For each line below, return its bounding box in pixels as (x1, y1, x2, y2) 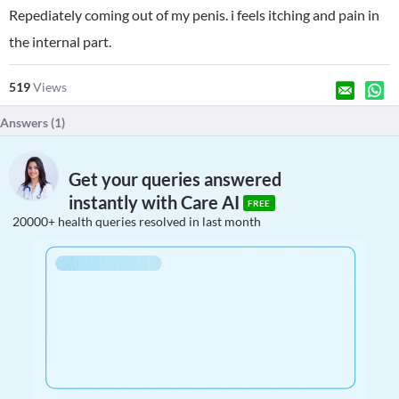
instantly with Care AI (69, 191, 243, 214)
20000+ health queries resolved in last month (12, 214, 261, 229)
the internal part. (9, 33, 111, 50)
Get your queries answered (69, 168, 281, 191)
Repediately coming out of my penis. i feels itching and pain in (9, 6, 379, 23)
